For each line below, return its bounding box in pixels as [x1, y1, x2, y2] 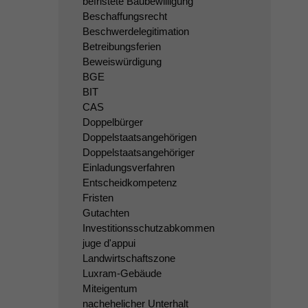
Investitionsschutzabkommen [82, 222, 214, 234]
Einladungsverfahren [82, 162, 175, 173]
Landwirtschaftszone [82, 252, 175, 264]
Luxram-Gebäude [82, 267, 162, 279]
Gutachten [82, 207, 129, 219]
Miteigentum [82, 283, 137, 294]
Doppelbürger [82, 116, 143, 128]
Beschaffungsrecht [82, 10, 167, 22]
